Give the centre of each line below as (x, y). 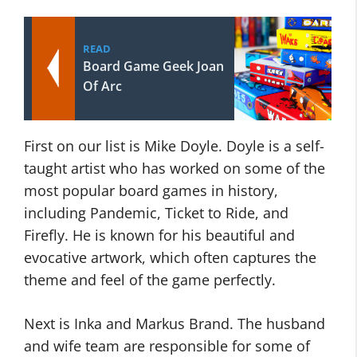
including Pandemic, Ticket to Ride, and (156, 213)
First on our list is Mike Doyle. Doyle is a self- (174, 146)
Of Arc (102, 86)
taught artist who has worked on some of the (175, 169)
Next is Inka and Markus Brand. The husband (175, 324)
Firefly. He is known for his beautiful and (159, 235)
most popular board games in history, (151, 191)
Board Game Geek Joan (153, 67)
